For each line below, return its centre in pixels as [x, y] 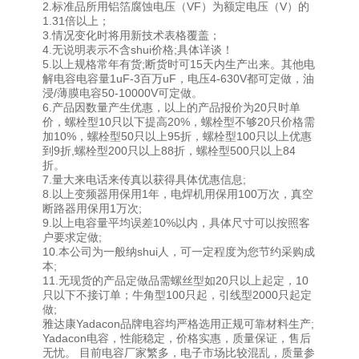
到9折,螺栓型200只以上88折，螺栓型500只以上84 [169, 151]
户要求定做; [72, 237]
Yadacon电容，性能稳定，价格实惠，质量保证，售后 [176, 338]
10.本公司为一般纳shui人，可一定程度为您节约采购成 [178, 252]
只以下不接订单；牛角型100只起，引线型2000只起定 [177, 295]
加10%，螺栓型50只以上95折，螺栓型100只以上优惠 [177, 136]
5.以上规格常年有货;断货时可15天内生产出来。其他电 [178, 64]
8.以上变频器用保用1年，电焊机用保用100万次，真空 [177, 194]
